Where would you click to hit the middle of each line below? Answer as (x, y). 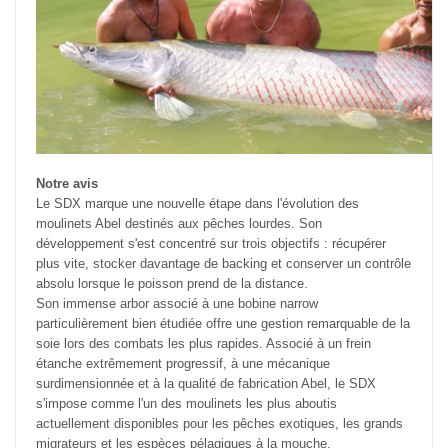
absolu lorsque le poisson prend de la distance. (172, 284)
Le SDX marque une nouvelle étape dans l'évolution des (197, 204)
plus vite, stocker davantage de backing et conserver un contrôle (223, 264)
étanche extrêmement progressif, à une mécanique (183, 364)
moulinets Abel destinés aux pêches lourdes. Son (179, 224)
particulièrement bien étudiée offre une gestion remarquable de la (223, 324)
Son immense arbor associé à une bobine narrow (177, 304)
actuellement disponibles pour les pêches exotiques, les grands (219, 424)
